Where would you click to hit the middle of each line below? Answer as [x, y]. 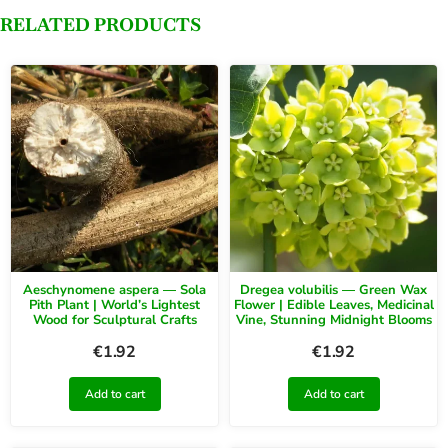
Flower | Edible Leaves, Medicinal [333, 305]
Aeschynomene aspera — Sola [114, 290]
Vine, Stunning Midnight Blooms [333, 320]
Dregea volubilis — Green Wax [333, 290]
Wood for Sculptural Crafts [114, 320]
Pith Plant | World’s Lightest [114, 305]
